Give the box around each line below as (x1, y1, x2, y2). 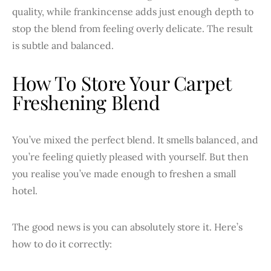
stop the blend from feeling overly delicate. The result (12, 22, 253, 34)
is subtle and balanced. (12, 39, 114, 51)
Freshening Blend (12, 88, 160, 115)
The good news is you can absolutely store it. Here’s (12, 220, 243, 233)
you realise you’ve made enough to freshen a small (12, 167, 236, 180)
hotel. (12, 184, 38, 197)
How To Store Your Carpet (12, 69, 231, 96)
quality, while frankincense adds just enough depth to (12, 5, 253, 18)
